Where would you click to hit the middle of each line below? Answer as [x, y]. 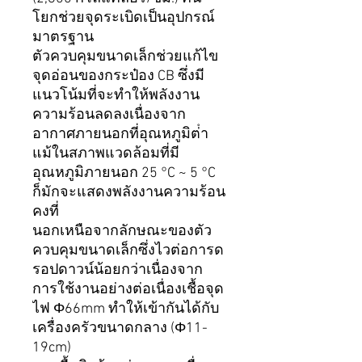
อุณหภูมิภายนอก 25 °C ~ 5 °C [124, 174]
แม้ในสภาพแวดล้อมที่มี [106, 154]
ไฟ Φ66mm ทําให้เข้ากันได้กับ [126, 309]
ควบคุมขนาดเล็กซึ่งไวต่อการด [128, 251]
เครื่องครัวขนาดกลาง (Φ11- [120, 329]
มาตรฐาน [63, 38]
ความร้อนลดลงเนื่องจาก [109, 116]
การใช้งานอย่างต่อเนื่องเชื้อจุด [128, 290]
